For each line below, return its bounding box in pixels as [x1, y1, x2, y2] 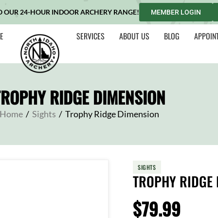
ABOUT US [119, 30, 150, 42]
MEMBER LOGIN [151, 8, 201, 16]
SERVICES [76, 30, 105, 42]
